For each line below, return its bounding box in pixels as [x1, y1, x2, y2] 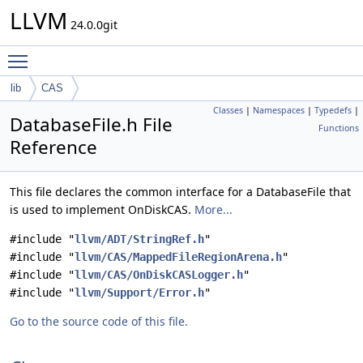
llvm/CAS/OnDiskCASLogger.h [75, 268, 243, 281]
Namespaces [253, 105, 305, 116]
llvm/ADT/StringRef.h [75, 233, 204, 246]
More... [194, 202, 233, 217]
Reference [10, 135, 97, 160]
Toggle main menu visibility [36, 46, 186, 62]
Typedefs [314, 105, 352, 116]
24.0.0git [67, 17, 117, 32]
